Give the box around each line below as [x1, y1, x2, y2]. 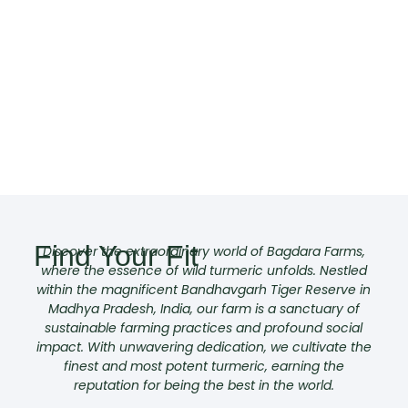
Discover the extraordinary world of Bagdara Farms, [42, 241, 365, 260]
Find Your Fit [33, 239, 199, 272]
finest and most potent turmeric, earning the [63, 356, 344, 375]
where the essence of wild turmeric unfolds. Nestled [40, 260, 367, 280]
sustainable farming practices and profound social [45, 318, 363, 337]
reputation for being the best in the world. [73, 375, 334, 394]
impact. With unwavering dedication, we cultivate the [36, 337, 372, 356]
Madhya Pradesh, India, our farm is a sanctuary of [47, 299, 360, 318]
